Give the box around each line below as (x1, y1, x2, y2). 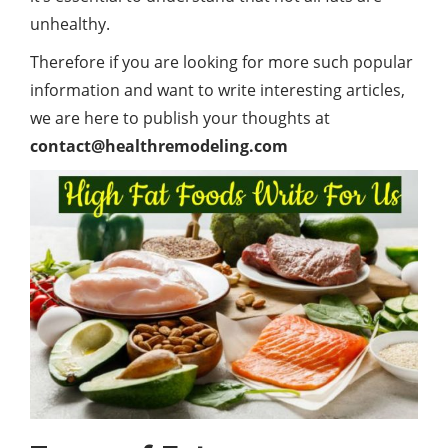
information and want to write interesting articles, (30, 79, 405, 101)
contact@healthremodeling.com (30, 135, 288, 157)
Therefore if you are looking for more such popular (30, 51, 413, 73)
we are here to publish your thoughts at (30, 107, 330, 129)
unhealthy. (30, 13, 110, 35)
